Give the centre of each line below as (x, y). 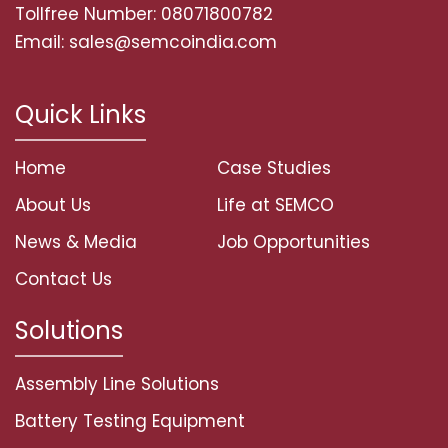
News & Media (76, 242)
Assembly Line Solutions (117, 384)
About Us (53, 205)
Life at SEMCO (275, 205)
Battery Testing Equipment (130, 421)
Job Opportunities (293, 242)
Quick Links (80, 115)
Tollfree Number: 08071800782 (144, 14)
